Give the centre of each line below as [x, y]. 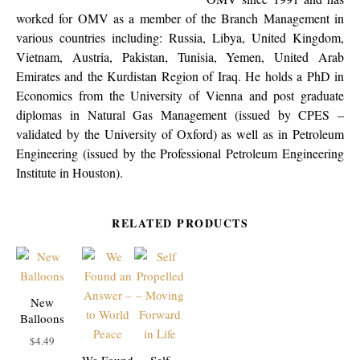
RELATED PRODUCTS [180, 223]
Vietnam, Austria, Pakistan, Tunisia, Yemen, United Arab [180, 57]
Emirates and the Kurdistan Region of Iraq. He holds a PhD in [180, 76]
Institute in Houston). [70, 172]
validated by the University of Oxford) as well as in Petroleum [180, 134]
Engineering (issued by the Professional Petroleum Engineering [180, 153]
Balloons [43, 318]
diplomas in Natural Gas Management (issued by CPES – [180, 115]
